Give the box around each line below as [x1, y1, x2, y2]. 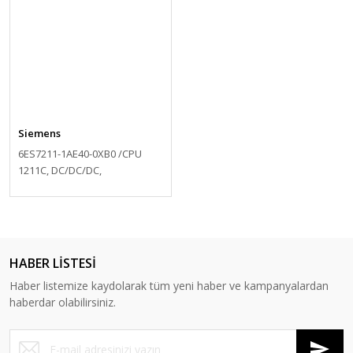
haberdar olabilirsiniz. [9, 295, 116, 310]
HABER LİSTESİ [9, 255, 96, 272]
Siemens [18, 126, 61, 140]
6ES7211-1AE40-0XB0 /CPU [18, 147, 142, 161]
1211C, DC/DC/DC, [18, 163, 102, 177]
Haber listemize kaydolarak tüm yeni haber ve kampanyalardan [9, 278, 329, 293]
